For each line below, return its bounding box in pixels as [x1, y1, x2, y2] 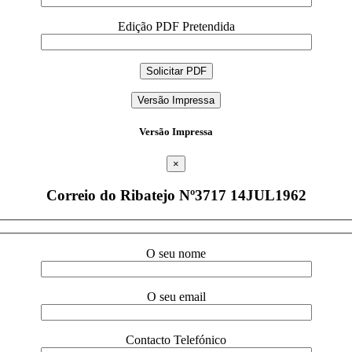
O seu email [146, 290, 206, 304]
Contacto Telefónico [126, 333, 226, 347]
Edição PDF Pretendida [117, 19, 235, 33]
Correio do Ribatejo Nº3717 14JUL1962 [46, 186, 306, 203]
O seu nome [146, 247, 206, 261]
